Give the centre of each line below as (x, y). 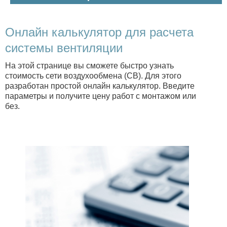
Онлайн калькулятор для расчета (99, 32)
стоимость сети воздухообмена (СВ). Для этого (93, 75)
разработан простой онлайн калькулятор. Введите (100, 86)
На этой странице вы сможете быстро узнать (89, 65)
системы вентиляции (64, 48)
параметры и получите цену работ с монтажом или (101, 96)
